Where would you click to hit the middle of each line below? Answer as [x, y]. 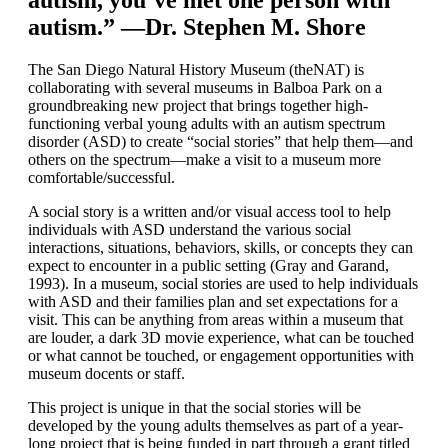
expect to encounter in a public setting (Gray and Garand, [208, 265]
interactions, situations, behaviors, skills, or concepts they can [220, 247]
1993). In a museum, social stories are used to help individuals [223, 283]
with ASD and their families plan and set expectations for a [213, 301]
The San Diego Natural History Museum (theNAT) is [196, 69]
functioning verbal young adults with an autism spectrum [206, 123]
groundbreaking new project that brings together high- [198, 105]
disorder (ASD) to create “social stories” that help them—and [220, 141]
